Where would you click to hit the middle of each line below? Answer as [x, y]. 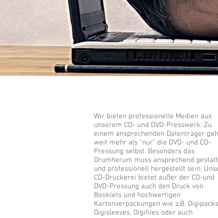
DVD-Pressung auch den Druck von [149, 186]
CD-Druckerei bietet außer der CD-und [154, 178]
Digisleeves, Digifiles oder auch [143, 213]
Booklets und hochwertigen [137, 195]
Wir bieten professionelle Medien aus [153, 116]
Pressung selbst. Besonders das [144, 151]
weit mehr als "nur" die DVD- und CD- [153, 143]
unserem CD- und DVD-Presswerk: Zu [153, 125]
